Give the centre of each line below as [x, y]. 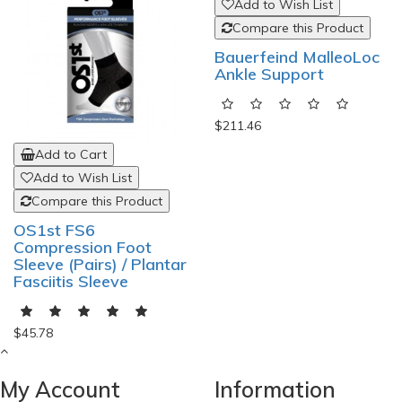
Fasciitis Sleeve [71, 282]
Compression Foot [83, 248]
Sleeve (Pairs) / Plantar [100, 265]
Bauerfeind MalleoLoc [297, 231]
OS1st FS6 [54, 231]
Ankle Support [269, 248]
